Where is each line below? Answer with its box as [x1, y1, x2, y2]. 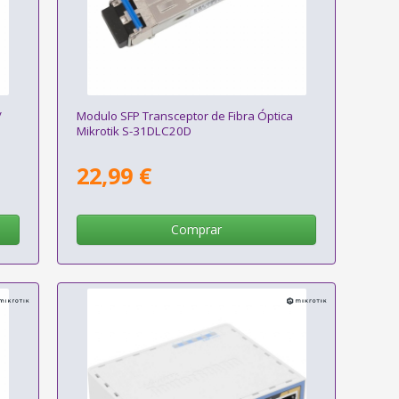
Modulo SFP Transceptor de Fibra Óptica [76, 108, 293, 125]
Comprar [171, 221, 223, 239]
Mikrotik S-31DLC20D [76, 123, 191, 140]
